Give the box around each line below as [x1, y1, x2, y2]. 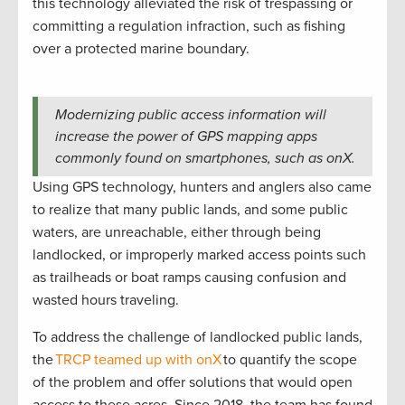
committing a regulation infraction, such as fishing [33, 16, 345, 35]
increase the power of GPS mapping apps [54, 127, 317, 146]
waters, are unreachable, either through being [33, 222, 321, 241]
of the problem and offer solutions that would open [33, 372, 353, 391]
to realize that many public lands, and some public [33, 200, 348, 219]
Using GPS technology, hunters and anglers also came [33, 177, 372, 196]
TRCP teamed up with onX [55, 350, 221, 369]
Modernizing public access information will [54, 105, 326, 124]
